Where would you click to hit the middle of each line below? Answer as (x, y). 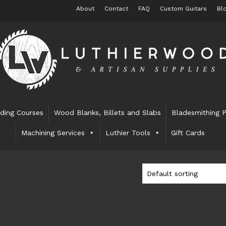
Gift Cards (188, 133)
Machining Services (53, 133)
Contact (116, 9)
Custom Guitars (183, 9)
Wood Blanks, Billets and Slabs (108, 112)
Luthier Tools (128, 133)
